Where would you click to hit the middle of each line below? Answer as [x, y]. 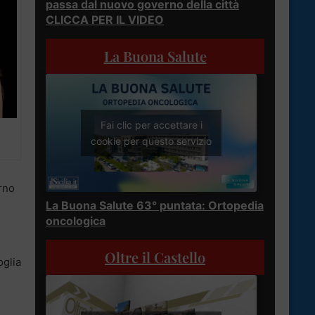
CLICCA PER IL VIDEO [105, 19]
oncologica [76, 221]
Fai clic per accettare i [151, 125]
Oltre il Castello [155, 257]
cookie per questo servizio [151, 141]
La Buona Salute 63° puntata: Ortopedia [155, 206]
